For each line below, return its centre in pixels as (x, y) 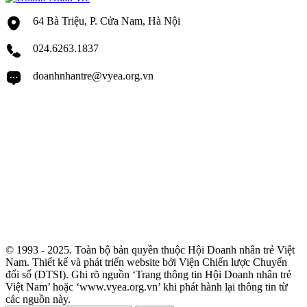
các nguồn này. (38, 299)
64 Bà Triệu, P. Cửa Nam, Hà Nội (107, 21)
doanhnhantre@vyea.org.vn (93, 76)
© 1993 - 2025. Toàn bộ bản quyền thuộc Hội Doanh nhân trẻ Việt (150, 250)
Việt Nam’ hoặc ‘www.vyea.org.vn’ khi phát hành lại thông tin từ (147, 287)
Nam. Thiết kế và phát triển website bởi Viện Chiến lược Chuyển (146, 262)
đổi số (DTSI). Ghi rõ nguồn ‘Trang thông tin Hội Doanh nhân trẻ (148, 275)
